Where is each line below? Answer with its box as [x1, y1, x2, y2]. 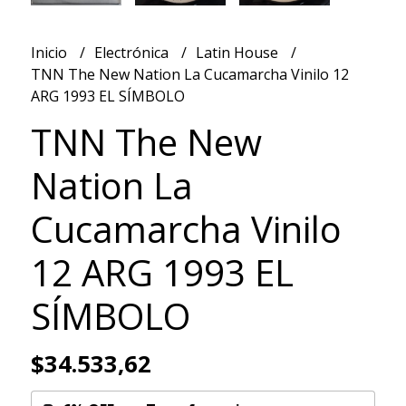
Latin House [195, 43, 282, 63]
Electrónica [93, 43, 172, 63]
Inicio [30, 43, 71, 63]
